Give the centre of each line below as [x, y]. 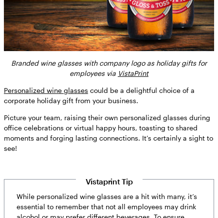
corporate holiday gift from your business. [71, 100]
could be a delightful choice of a [141, 90]
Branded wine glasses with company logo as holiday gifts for [109, 63]
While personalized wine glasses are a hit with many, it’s [107, 196]
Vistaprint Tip [109, 181]
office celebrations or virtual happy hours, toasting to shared [101, 127]
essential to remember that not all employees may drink [106, 206]
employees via [94, 73]
